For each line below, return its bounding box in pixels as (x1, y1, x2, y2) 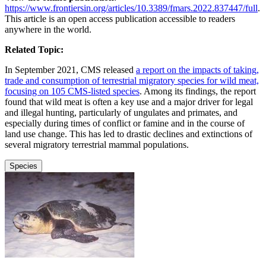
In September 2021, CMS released (5, 64, 136, 75)
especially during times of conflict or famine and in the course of (5, 118, 245, 128)
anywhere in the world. (5, 24, 94, 34)
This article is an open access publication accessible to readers (5, 13, 235, 24)
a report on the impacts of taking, (136, 64, 259, 75)
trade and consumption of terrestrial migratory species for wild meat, (5, 75, 259, 85)
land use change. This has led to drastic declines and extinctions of (5, 128, 252, 139)
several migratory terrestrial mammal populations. (5, 139, 191, 150)
